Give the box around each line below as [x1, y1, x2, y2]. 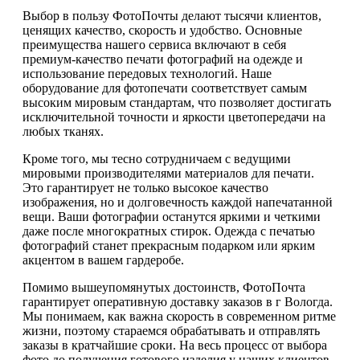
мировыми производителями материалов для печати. [22, 166, 314, 181]
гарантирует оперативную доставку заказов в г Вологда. [22, 295, 333, 309]
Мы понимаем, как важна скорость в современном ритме [22, 309, 336, 324]
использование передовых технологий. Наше [22, 67, 272, 81]
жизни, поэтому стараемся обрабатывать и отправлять [22, 324, 320, 338]
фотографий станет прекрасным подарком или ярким [22, 239, 315, 253]
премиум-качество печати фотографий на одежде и [22, 52, 303, 67]
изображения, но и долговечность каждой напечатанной [22, 195, 333, 210]
